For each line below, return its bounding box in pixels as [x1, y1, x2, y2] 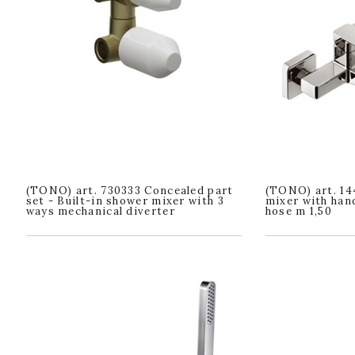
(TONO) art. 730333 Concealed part [25, 183, 234, 197]
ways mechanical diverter [25, 204, 175, 218]
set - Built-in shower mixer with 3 [25, 193, 224, 208]
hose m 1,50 [265, 204, 333, 218]
